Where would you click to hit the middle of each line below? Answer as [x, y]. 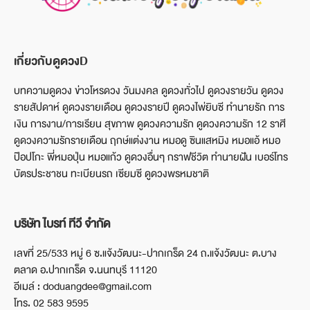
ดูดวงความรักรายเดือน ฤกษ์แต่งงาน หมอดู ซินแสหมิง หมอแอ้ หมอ [147, 140]
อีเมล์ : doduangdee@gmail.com [83, 286]
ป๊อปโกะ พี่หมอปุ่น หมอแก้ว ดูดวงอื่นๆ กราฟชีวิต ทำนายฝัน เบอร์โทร [151, 157]
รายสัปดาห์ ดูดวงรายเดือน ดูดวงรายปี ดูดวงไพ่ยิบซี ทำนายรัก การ [149, 107]
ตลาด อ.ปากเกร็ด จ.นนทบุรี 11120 [85, 270]
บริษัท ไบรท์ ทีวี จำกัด [62, 224]
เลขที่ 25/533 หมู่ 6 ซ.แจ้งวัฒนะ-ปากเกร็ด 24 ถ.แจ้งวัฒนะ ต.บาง [145, 253]
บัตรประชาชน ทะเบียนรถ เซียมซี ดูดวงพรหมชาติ [111, 174]
